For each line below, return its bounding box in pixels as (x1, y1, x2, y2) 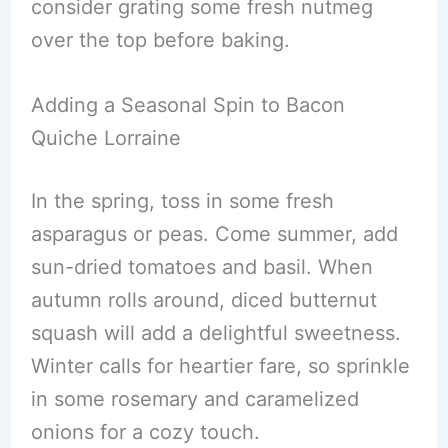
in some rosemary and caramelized (30, 387, 359, 412)
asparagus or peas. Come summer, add (30, 222, 398, 247)
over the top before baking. (30, 28, 290, 53)
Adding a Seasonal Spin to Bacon (30, 93, 345, 118)
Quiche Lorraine (30, 126, 181, 151)
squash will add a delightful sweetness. (30, 321, 401, 346)
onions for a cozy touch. (30, 420, 260, 445)
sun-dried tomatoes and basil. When (30, 255, 373, 280)
